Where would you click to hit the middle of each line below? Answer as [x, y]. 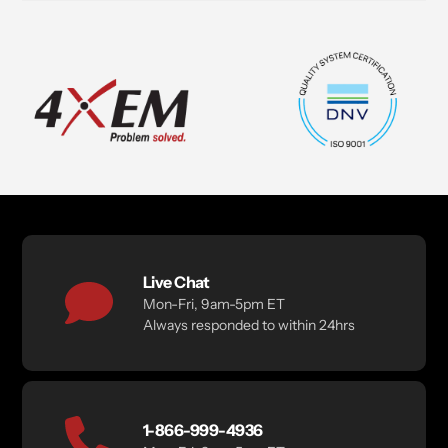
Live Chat [176, 282]
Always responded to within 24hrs [248, 325]
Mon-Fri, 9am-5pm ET [213, 304]
